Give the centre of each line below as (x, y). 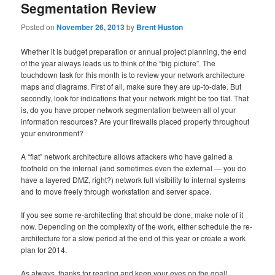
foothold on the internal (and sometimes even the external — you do (134, 168)
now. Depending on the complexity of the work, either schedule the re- (137, 226)
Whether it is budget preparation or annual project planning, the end (134, 51)
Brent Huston (160, 27)
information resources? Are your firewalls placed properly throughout (135, 121)
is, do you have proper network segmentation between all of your (129, 109)
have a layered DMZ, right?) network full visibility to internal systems (134, 179)
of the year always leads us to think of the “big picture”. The (118, 63)
